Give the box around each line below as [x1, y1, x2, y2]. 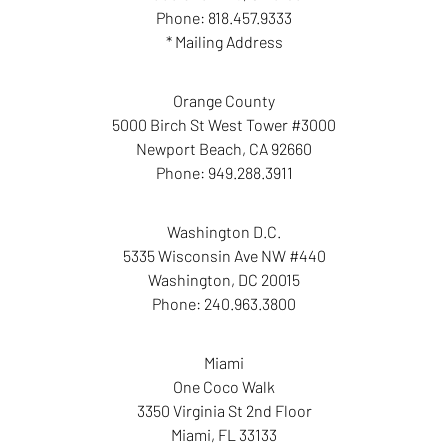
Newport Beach [136, 138, 242, 158]
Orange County [173, 90, 275, 110]
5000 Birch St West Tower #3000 [112, 114, 336, 134]
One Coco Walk [173, 376, 275, 396]
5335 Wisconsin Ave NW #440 [122, 245, 326, 265]
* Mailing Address [165, 31, 283, 51]
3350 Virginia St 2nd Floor [136, 400, 312, 420]
